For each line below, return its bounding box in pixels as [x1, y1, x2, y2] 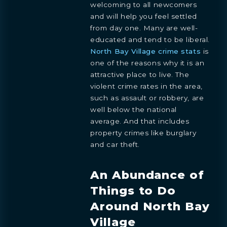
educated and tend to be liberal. [90, 35, 210, 44]
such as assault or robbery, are [90, 93, 204, 102]
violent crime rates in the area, [90, 82, 203, 90]
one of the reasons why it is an [90, 58, 205, 67]
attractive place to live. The [90, 70, 190, 79]
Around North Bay [90, 199, 210, 214]
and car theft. [90, 140, 140, 148]
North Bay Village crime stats [90, 47, 201, 55]
